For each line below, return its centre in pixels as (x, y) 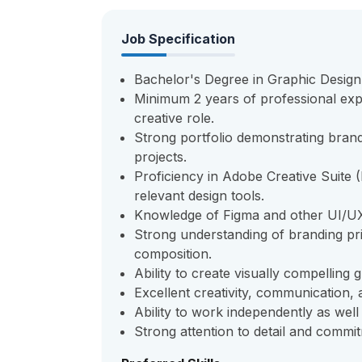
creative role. (174, 118)
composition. (173, 254)
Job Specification (178, 39)
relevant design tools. (199, 196)
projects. (160, 157)
